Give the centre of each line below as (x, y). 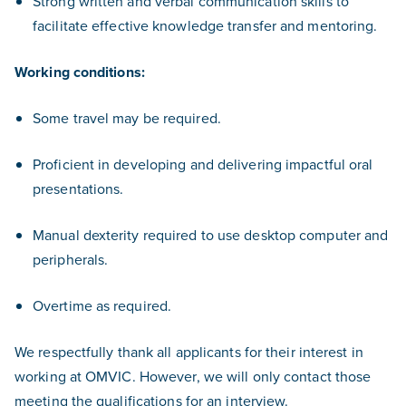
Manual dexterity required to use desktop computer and (211, 235)
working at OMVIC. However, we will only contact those (193, 376)
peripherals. (71, 259)
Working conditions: (80, 72)
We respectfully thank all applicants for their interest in (189, 352)
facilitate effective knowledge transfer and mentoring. (205, 25)
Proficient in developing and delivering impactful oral (203, 164)
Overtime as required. (102, 305)
